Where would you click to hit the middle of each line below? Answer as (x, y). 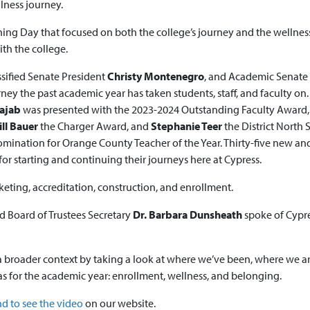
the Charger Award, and (95, 126)
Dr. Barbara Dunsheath (189, 215)
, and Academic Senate (256, 76)
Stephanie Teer (188, 126)
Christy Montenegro (156, 76)
